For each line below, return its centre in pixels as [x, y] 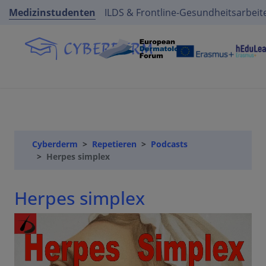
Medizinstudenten [52, 12]
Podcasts [169, 144]
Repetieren [114, 144]
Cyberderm [55, 144]
